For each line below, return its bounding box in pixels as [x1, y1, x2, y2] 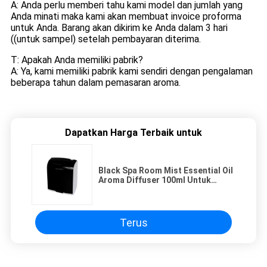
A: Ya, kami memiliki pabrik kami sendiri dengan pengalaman [10, 66, 253, 77]
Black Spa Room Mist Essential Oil [98, 166, 233, 176]
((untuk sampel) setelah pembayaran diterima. [10, 33, 201, 45]
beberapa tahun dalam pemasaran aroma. [10, 77, 181, 89]
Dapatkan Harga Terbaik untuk [65, 127, 202, 139]
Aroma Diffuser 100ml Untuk [98, 175, 211, 185]
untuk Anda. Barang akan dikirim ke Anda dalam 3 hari [10, 22, 228, 34]
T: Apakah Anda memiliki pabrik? [10, 54, 143, 66]
